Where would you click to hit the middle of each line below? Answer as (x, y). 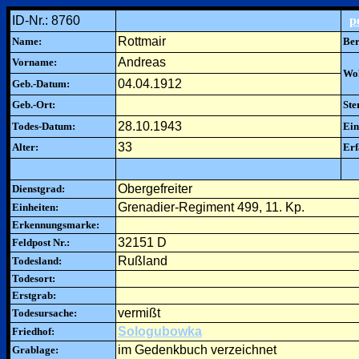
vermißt (139, 313)
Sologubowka (160, 331)
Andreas (142, 62)
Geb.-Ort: (34, 105)
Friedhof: (33, 331)
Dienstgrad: (38, 189)
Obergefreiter (155, 189)
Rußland (143, 261)
